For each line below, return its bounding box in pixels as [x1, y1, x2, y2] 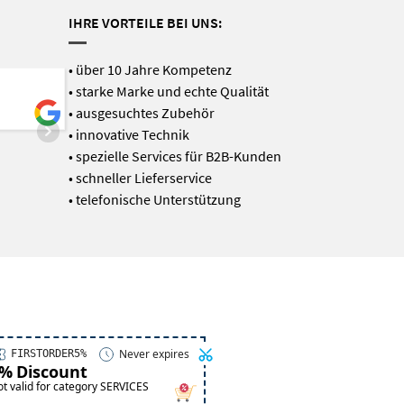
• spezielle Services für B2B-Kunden [68, 146, 281, 165]
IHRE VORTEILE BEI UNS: [68, 13, 222, 32]
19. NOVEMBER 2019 [152, 177, 269, 195]
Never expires [118, 346, 189, 363]
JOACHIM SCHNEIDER [152, 159, 279, 177]
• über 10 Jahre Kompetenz [68, 60, 232, 78]
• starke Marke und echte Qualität [68, 81, 269, 100]
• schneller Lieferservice [68, 168, 212, 187]
